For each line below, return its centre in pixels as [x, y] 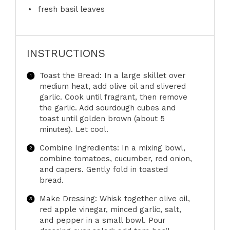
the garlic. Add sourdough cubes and [107, 108]
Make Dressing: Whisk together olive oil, [114, 199]
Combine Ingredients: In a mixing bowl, [112, 148]
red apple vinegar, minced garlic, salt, [110, 210]
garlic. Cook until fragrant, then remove [113, 97]
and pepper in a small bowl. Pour [102, 221]
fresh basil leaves [71, 9]
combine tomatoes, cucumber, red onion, [116, 159]
